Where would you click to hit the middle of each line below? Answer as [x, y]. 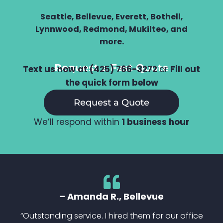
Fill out [185, 69]
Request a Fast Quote [111, 67]
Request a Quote [111, 102]
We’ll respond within [78, 122]
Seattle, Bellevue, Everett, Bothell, [111, 16]
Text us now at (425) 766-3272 [91, 69]
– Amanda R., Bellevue [111, 196]
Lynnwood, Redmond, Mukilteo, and [111, 29]
